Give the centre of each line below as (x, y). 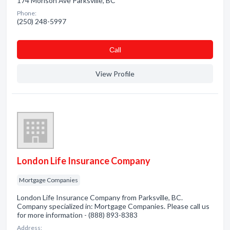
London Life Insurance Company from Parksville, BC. (100, 197)
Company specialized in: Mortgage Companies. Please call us (113, 206)
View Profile (115, 74)
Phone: (27, 13)
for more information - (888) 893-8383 (77, 215)
